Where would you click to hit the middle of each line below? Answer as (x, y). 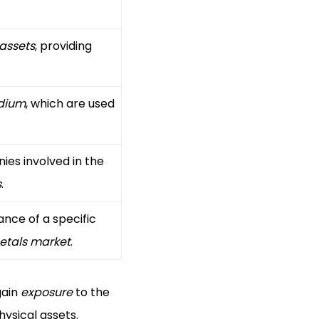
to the (91, 292)
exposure (46, 292)
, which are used (70, 103)
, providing (64, 46)
